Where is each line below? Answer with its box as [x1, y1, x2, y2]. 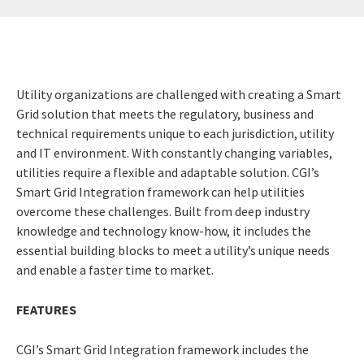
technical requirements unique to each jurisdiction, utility [16, 124, 334, 141]
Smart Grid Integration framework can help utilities [16, 183, 305, 200]
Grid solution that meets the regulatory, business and [16, 105, 314, 122]
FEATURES [16, 301, 76, 318]
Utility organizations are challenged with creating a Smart [16, 85, 341, 102]
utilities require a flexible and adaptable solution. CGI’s [16, 163, 319, 180]
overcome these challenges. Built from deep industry [16, 202, 310, 219]
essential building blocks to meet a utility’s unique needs [16, 241, 330, 258]
